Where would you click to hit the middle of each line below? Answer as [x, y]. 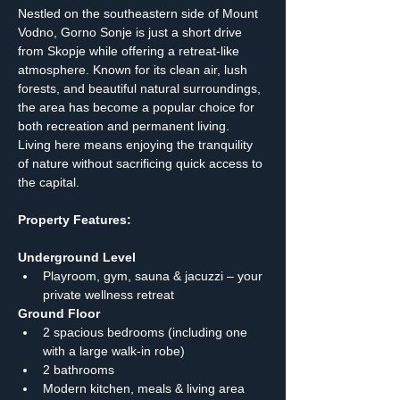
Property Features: [75, 220]
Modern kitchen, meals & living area [146, 388]
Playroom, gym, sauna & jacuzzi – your [154, 276]
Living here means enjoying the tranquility [137, 145]
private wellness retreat [108, 295]
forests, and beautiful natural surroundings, [141, 88]
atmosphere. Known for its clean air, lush [134, 70]
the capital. [49, 182]
